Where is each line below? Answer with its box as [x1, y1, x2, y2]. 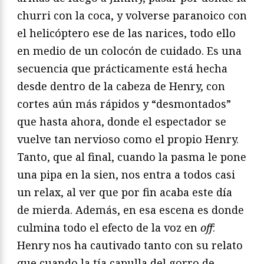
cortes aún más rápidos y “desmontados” [17, 97, 231, 111]
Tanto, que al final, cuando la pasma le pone [17, 150, 246, 164]
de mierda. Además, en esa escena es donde [17, 203, 244, 217]
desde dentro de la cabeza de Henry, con [17, 79, 225, 94]
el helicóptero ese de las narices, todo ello [17, 26, 236, 41]
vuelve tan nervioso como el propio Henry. [17, 132, 239, 147]
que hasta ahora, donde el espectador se [17, 114, 226, 129]
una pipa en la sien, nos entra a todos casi [17, 167, 235, 182]
